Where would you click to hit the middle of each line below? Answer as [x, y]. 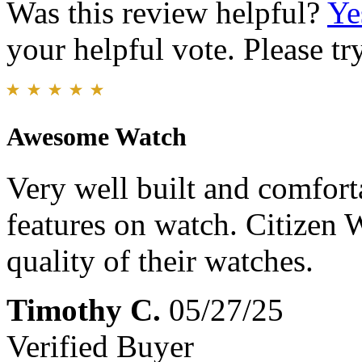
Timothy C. [84, 309]
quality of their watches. [160, 260]
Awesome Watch [97, 136]
